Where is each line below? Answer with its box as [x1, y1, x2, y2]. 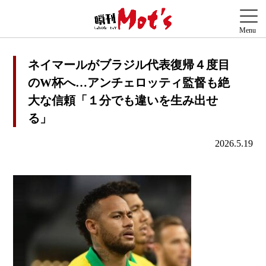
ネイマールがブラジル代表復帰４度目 [28, 58, 230, 72]
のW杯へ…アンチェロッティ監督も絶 [28, 76, 230, 90]
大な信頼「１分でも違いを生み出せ [28, 94, 218, 107]
